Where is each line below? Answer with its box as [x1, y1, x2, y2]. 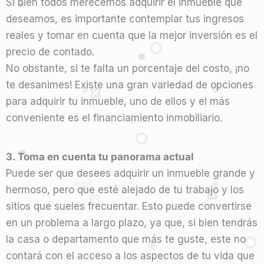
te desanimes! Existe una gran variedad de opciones [6, 78, 253, 91]
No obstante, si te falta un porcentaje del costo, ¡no [6, 62, 249, 74]
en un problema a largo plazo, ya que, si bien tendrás [6, 216, 258, 229]
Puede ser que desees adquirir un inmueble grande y [6, 167, 255, 179]
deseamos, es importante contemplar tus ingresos [6, 12, 244, 25]
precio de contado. [6, 45, 97, 58]
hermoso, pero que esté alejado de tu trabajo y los [6, 183, 244, 196]
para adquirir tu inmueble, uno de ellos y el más [6, 95, 230, 107]
